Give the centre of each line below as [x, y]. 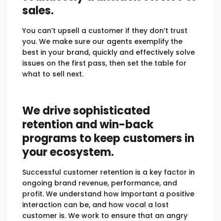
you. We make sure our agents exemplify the [102, 42]
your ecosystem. [68, 152]
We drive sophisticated [86, 111]
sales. [38, 11]
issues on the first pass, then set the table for [104, 63]
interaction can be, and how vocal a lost [95, 205]
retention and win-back [88, 125]
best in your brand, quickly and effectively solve [109, 53]
